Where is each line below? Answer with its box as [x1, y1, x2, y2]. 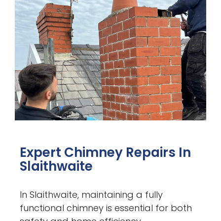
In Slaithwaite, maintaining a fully [20, 188, 163, 201]
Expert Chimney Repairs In [20, 143, 191, 161]
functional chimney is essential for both [20, 201, 192, 214]
